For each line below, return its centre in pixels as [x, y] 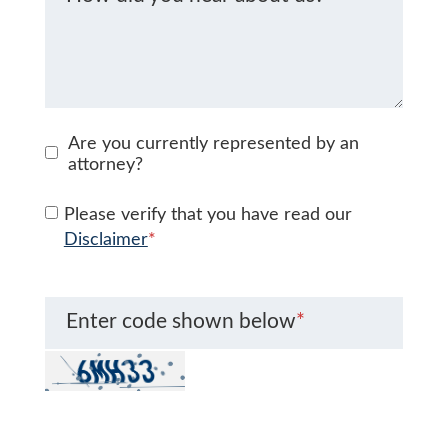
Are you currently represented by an [213, 143]
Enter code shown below [180, 321]
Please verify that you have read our [207, 214]
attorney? [105, 164]
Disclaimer [105, 239]
